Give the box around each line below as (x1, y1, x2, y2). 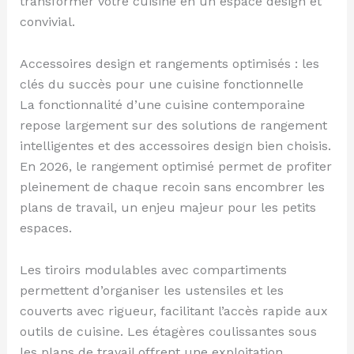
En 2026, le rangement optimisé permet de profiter (19, 159, 332, 175)
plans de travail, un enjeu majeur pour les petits (19, 200, 316, 216)
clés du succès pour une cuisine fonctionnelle (19, 77, 303, 92)
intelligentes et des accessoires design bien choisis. (19, 138, 331, 154)
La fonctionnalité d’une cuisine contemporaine (19, 97, 305, 113)
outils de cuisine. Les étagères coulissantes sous (19, 324, 317, 340)
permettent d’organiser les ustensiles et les (19, 283, 284, 299)
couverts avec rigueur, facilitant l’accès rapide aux (19, 303, 328, 319)
